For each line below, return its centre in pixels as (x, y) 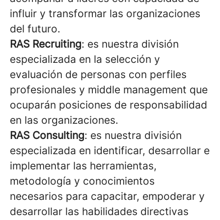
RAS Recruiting (46, 44)
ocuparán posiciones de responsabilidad (109, 105)
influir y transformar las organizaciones (105, 14)
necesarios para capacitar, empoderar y (107, 196)
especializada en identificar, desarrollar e (110, 151)
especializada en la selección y (85, 59)
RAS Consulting (47, 135)
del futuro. (35, 29)
